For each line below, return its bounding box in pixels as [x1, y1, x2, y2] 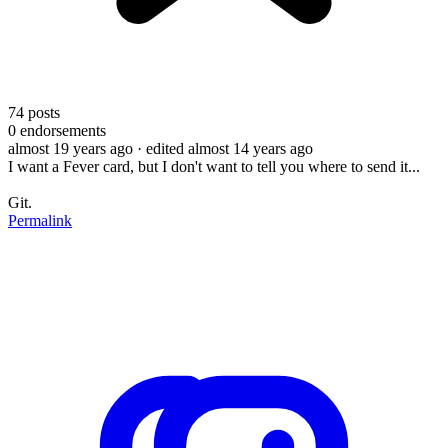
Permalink [8, 211, 72, 229]
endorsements [16, 121, 106, 139]
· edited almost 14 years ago [137, 139, 313, 157]
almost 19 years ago [8, 139, 133, 157]
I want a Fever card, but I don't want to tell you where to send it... [8, 157, 420, 175]
